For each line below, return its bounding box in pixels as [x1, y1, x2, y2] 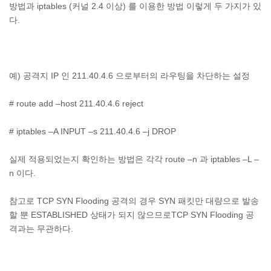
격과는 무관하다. [9, 224, 73, 233]
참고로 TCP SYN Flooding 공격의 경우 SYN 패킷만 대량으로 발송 [9, 196, 259, 206]
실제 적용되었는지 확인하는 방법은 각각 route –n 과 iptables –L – [9, 154, 259, 164]
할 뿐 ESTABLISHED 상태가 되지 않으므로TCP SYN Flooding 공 [9, 210, 254, 220]
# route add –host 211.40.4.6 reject [9, 99, 143, 108]
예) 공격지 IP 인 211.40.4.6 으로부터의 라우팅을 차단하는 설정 [9, 71, 250, 80]
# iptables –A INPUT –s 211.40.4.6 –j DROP [9, 126, 176, 136]
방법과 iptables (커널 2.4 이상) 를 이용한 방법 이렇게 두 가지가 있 [9, 1, 261, 11]
